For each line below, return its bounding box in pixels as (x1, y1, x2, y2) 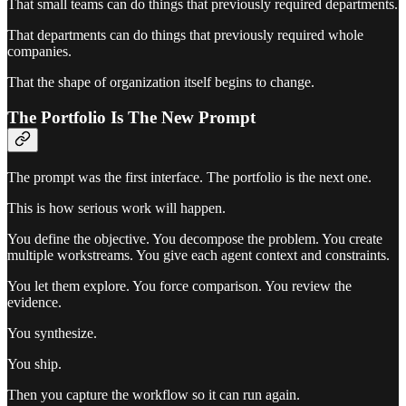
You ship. (7, 355, 62, 372)
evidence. (7, 294, 62, 310)
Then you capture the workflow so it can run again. (7, 386, 300, 402)
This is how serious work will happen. (7, 199, 226, 216)
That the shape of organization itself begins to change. (7, 74, 314, 91)
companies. (7, 43, 72, 60)
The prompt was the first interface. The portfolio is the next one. (7, 169, 372, 185)
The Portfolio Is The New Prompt (7, 107, 256, 127)
